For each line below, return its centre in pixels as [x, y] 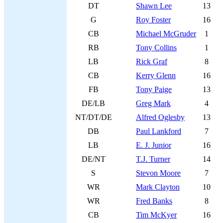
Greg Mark [153, 103]
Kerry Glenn [156, 75]
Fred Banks [154, 201]
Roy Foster [153, 20]
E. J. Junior [154, 145]
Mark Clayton [158, 187]
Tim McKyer [156, 215]
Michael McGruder [166, 34]
